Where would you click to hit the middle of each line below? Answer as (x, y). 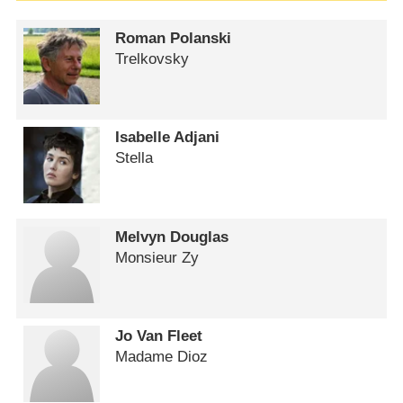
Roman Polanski (174, 38)
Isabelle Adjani (168, 138)
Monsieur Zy (157, 257)
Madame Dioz (162, 357)
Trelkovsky (152, 58)
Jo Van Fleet (159, 336)
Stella (134, 158)
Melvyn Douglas (172, 237)
